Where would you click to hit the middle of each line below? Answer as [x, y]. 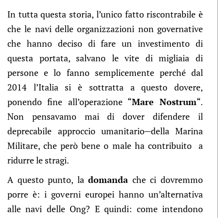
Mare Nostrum [164, 102]
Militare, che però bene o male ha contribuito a [105, 145]
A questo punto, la [48, 180]
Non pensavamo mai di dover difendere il [105, 116]
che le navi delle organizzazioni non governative [105, 29]
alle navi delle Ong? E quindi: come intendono [105, 209]
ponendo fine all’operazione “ [70, 102]
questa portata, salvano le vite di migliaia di [105, 58]
